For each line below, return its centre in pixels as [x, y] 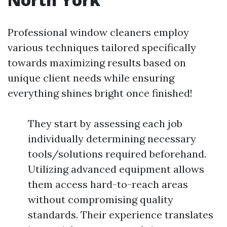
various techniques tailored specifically [102, 47]
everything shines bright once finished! [100, 93]
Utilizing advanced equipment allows [116, 169]
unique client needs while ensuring [91, 78]
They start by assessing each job [105, 123]
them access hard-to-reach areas [108, 184]
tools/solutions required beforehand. [117, 154]
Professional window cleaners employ [98, 32]
